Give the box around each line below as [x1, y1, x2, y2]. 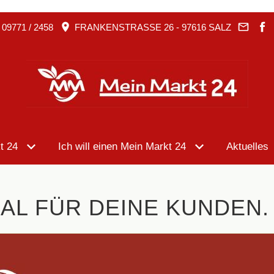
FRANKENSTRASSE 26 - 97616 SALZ [72, 22, 226, 32]
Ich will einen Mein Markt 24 [58, 141, 186, 152]
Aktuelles [226, 141, 268, 152]
